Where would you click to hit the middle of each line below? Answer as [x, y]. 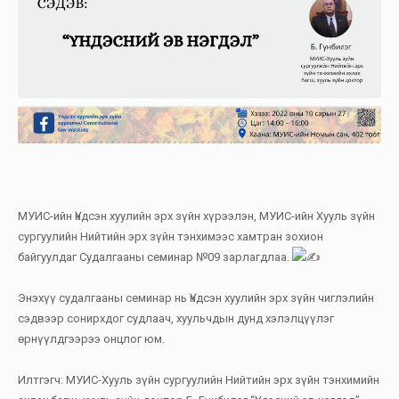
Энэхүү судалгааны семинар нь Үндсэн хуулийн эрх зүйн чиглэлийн [196, 297]
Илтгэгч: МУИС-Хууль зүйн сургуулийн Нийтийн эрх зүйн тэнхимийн [199, 379]
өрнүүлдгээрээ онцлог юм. [91, 338]
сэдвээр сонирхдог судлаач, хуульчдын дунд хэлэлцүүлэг [176, 318]
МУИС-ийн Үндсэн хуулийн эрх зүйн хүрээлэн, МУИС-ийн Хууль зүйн [196, 216]
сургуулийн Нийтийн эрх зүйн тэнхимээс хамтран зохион [171, 236]
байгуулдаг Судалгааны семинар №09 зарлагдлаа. [155, 256]
